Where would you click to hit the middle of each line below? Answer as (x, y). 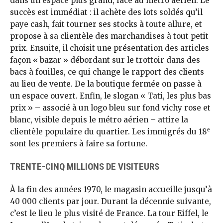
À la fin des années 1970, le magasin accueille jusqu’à (111, 189)
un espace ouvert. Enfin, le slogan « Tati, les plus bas (111, 96)
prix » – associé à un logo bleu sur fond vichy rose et (110, 108)
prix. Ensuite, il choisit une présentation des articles (110, 48)
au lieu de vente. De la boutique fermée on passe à (106, 84)
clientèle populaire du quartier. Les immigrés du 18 (109, 132)
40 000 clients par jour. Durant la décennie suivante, (111, 201)
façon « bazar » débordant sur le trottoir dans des (105, 60)
